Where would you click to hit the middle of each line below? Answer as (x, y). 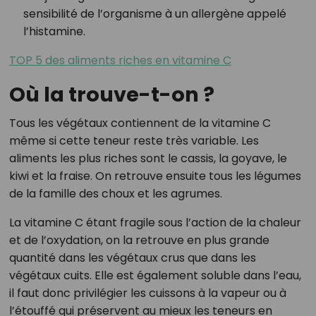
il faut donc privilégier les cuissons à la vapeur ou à (147, 293)
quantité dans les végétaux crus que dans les (132, 258)
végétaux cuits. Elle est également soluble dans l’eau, (155, 276)
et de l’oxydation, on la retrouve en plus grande (139, 241)
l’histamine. (54, 32)
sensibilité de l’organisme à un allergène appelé (154, 14)
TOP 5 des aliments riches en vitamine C (120, 61)
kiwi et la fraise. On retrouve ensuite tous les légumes (155, 176)
